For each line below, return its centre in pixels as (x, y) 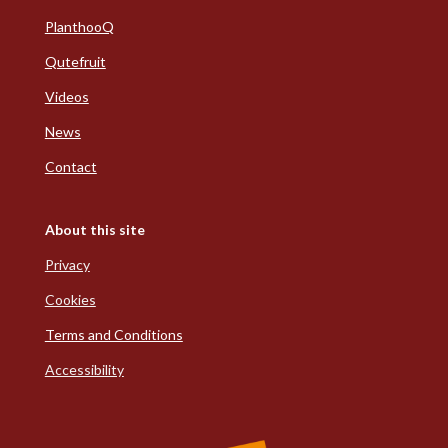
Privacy (67, 265)
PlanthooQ (79, 27)
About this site (94, 230)
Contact (70, 167)
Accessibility (84, 370)
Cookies (70, 300)
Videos (66, 97)
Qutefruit (75, 62)
